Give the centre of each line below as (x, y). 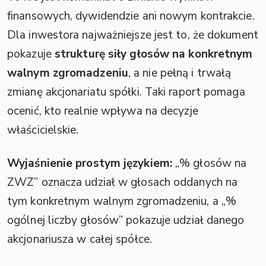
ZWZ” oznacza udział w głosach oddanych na (123, 183)
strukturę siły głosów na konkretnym (153, 54)
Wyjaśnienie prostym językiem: (90, 164)
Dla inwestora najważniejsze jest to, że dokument (133, 35)
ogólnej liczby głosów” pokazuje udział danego (126, 221)
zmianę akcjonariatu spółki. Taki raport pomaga (126, 92)
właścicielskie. (43, 130)
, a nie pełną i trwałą (180, 73)
